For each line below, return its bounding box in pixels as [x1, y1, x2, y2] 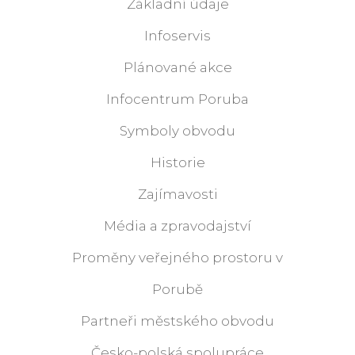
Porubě [152, 281, 203, 297]
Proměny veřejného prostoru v [72, 249, 283, 265]
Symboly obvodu [120, 122, 235, 139]
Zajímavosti [137, 185, 218, 202]
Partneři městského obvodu [81, 312, 274, 329]
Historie [150, 154, 205, 170]
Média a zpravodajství [104, 217, 251, 234]
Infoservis [144, 27, 211, 44]
